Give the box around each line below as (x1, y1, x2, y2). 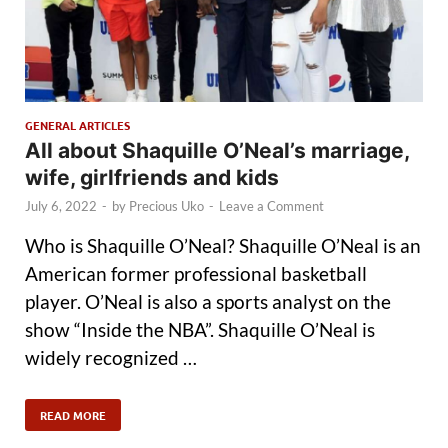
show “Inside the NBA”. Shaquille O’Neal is (25, 317, 375, 341)
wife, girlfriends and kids (25, 165, 279, 191)
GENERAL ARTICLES (25, 117, 130, 134)
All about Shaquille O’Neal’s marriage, (25, 138, 409, 164)
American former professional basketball (25, 261, 367, 285)
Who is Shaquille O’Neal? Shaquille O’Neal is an (25, 233, 421, 257)
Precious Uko (129, 198, 204, 215)
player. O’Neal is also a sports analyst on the (25, 289, 391, 313)
